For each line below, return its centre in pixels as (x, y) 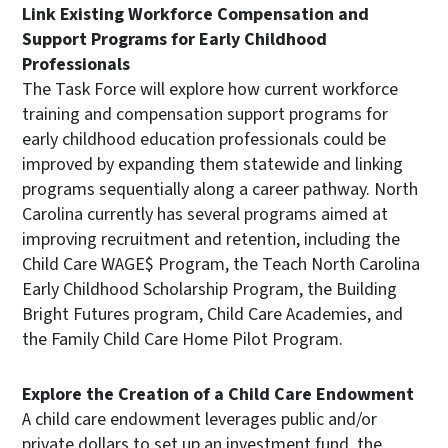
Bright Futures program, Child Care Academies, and (212, 314)
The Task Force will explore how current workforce (210, 89)
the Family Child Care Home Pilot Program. (182, 339)
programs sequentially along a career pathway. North (220, 189)
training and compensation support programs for (205, 114)
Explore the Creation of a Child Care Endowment (222, 394)
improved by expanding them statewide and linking (212, 164)
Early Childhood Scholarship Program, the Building (209, 289)
